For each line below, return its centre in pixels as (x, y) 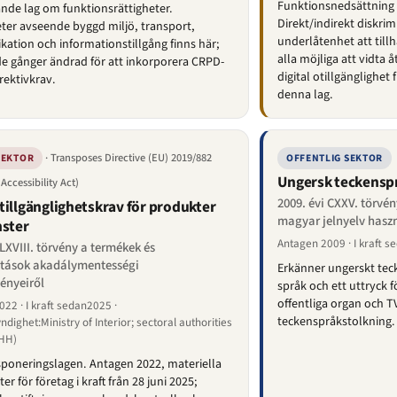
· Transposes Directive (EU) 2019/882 (128, 158)
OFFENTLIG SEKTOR (334, 159)
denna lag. (306, 95)
